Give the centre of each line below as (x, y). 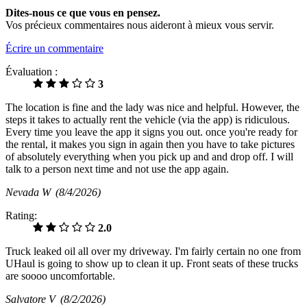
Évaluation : (32, 71)
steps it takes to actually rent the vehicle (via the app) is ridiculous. (148, 119)
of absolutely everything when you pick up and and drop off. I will (149, 156)
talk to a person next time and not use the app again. (117, 169)
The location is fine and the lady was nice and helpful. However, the (152, 107)
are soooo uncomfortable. (60, 275)
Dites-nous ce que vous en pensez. (83, 12)
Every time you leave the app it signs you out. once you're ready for (151, 132)
